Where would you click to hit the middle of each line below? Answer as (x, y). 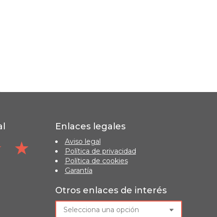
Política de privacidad (100, 151)
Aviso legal (83, 141)
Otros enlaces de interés (111, 190)
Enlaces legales (90, 126)
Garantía (78, 170)
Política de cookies (96, 161)
